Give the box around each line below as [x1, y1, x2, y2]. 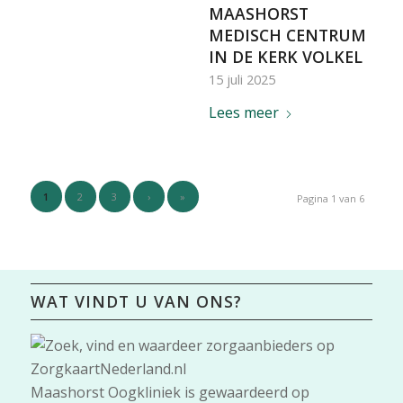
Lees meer [208, 103, 279, 123]
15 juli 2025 [208, 71, 275, 89]
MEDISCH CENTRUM [208, 24, 366, 47]
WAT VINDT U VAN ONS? [30, 291, 242, 313]
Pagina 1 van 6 [297, 192, 365, 206]
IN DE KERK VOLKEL [208, 46, 363, 68]
